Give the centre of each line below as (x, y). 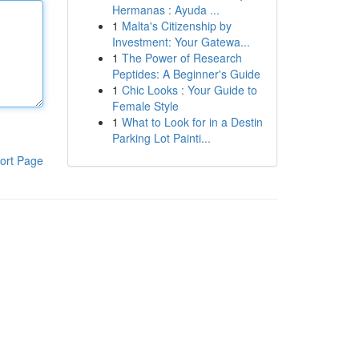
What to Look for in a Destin (192, 122)
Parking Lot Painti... (161, 138)
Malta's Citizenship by (176, 26)
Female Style (145, 106)
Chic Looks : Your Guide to (189, 90)
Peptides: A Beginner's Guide (186, 74)
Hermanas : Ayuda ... (165, 10)
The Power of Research (182, 58)
